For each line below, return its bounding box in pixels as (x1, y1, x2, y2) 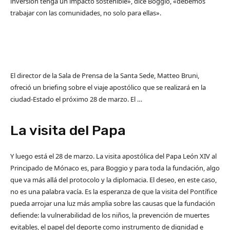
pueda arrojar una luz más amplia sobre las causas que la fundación (10, 198, 215, 208)
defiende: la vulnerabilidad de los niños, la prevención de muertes (10, 210, 209, 220)
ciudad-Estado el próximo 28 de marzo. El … (10, 94, 142, 104)
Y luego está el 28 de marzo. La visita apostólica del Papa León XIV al (10, 151, 217, 161)
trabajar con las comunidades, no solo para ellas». (10, 8, 161, 17)
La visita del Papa (10, 122, 126, 139)
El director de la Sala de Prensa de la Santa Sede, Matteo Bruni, (10, 70, 199, 80)
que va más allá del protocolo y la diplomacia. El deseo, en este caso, (10, 175, 217, 184)
